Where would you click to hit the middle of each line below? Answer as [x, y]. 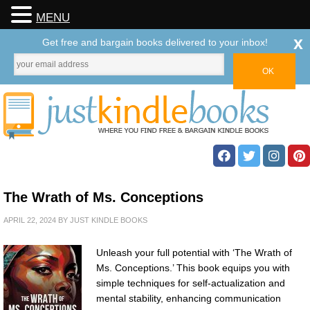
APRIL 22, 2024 [30, 220]
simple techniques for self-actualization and [191, 283]
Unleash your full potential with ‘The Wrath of [194, 253]
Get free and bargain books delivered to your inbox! [155, 42]
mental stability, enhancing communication [189, 298]
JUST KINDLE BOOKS [109, 220]
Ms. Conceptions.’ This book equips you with [193, 268]
